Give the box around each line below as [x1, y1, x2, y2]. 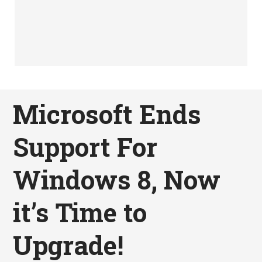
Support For [13, 129, 158, 164]
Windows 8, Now [13, 162, 221, 196]
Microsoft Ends [13, 96, 202, 131]
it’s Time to [13, 195, 147, 229]
